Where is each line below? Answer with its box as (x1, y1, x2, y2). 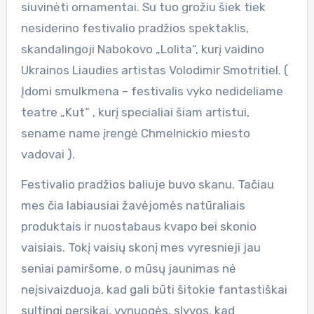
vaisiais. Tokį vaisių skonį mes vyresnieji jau (20, 240, 261, 254)
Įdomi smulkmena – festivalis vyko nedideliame (20, 83, 283, 98)
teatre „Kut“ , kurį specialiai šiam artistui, (20, 104, 250, 119)
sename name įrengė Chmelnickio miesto (20, 125, 250, 140)
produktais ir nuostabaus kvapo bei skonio (20, 219, 257, 233)
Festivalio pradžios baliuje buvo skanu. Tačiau (20, 177, 274, 191)
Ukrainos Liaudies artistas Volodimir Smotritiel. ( (20, 62, 288, 77)
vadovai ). (20, 146, 75, 161)
